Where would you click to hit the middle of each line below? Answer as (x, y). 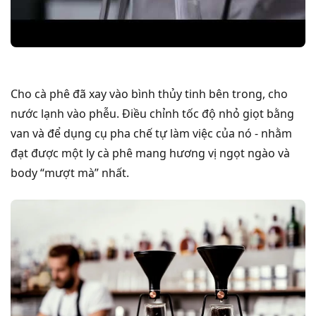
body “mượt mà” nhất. (70, 172)
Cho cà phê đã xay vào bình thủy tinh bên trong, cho (149, 93)
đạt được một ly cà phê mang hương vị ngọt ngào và (150, 153)
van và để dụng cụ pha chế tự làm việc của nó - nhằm (151, 133)
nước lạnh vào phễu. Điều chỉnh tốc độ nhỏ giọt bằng (152, 113)
